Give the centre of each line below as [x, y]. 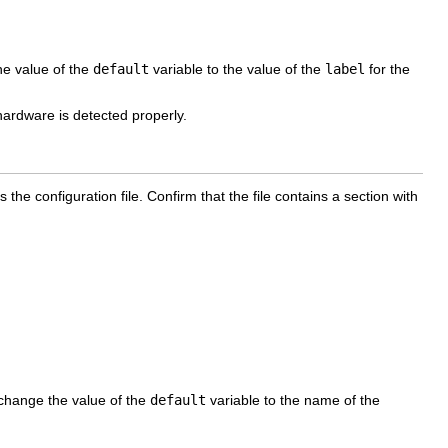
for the [387, 69]
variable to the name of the [293, 399]
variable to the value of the [237, 69]
